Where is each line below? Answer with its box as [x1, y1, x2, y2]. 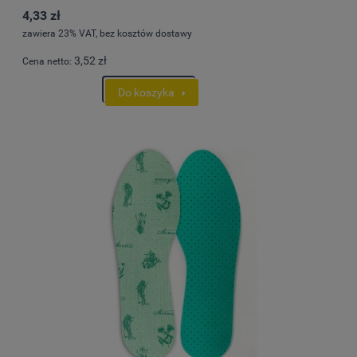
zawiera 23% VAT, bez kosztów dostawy [22, 28, 192, 40]
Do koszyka [118, 85, 175, 99]
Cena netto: [22, 56, 74, 68]
